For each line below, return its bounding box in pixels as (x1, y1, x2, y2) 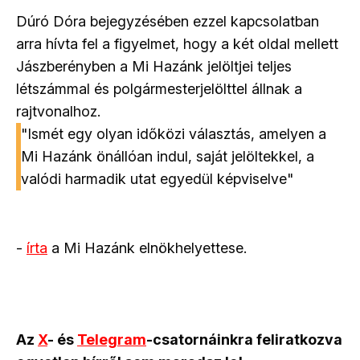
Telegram (77, 331, 146, 349)
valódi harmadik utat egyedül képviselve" (21, 170, 293, 188)
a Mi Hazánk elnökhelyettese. (47, 239, 247, 257)
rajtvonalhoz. (16, 103, 100, 121)
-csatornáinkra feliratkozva (146, 331, 342, 349)
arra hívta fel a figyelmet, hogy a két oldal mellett (16, 35, 338, 53)
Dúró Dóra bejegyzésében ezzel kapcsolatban (16, 13, 319, 31)
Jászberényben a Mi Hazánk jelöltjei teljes (16, 58, 292, 76)
